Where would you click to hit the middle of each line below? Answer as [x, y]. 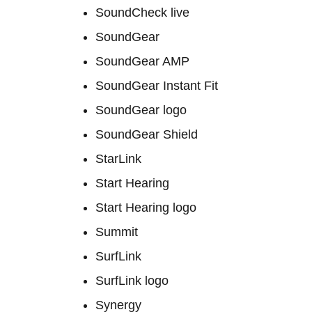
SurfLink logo [132, 281]
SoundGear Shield [147, 134]
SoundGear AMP [142, 61]
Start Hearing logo [146, 208]
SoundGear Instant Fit [157, 86]
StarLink [118, 159]
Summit [117, 232]
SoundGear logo [141, 110]
